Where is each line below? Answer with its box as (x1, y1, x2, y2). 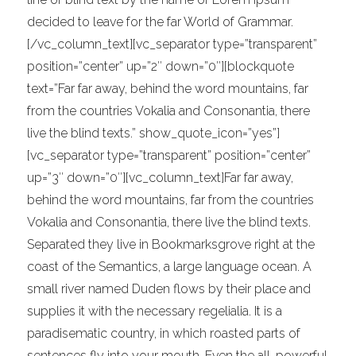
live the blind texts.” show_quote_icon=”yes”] (27, 126, 281, 141)
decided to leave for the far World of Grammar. (27, 14, 294, 29)
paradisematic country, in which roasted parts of (27, 326, 301, 341)
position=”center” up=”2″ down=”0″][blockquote (27, 59, 295, 74)
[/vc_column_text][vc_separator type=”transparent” (27, 37, 318, 52)
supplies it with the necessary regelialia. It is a (27, 304, 283, 319)
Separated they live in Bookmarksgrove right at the (27, 237, 315, 252)
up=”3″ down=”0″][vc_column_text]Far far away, (27, 170, 294, 185)
